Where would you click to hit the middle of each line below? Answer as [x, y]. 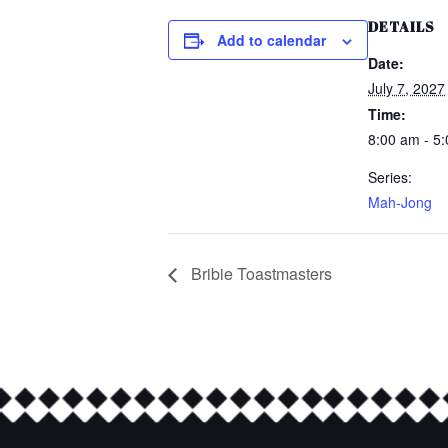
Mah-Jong [400, 202]
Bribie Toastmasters [259, 274]
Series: [390, 177]
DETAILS [401, 26]
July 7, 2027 [406, 88]
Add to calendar [271, 40]
